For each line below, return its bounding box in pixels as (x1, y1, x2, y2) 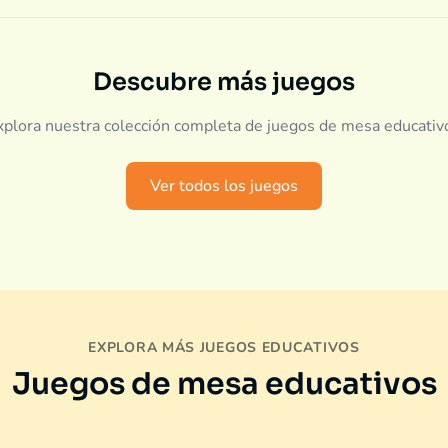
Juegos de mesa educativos (11, 365, 437, 403)
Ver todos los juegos (150, 175, 298, 197)
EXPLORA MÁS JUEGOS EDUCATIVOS (88, 338, 360, 357)
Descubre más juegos (93, 67, 355, 97)
